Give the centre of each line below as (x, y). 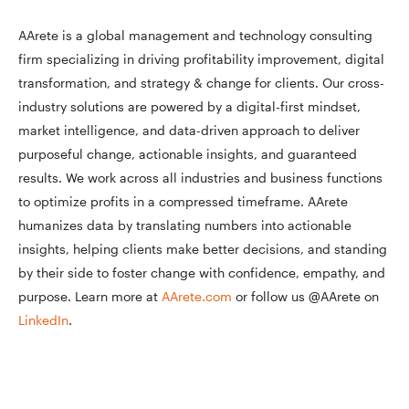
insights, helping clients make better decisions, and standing (203, 249)
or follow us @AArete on (305, 296)
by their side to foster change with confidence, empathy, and (202, 273)
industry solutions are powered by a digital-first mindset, (189, 106)
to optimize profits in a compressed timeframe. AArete (183, 201)
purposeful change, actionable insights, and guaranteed (188, 154)
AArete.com (197, 296)
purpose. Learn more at (90, 296)
